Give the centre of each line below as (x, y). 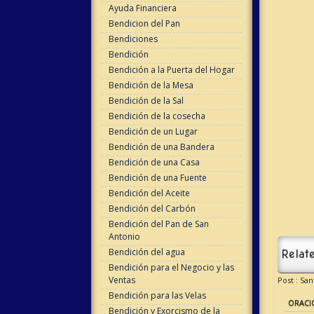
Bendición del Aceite (149, 193)
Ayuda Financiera (142, 8)
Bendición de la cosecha (157, 116)
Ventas (122, 280)
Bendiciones (133, 39)
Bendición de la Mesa (151, 85)
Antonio (124, 237)
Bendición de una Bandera (161, 147)
